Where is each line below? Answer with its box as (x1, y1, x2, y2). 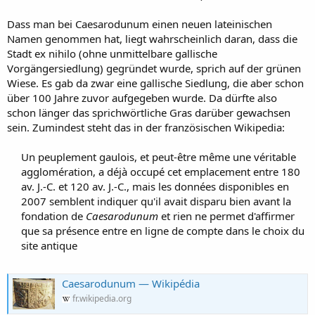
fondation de (21, 209, 86, 223)
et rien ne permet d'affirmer (158, 209, 295, 223)
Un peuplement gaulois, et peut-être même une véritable (21, 150, 296, 164)
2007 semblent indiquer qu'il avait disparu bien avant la (21, 194, 291, 208)
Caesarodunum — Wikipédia (62, 276, 200, 290)
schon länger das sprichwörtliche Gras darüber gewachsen (7, 105, 290, 120)
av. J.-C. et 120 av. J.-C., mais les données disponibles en (21, 179, 289, 193)
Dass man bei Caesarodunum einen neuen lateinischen (7, 17, 272, 31)
